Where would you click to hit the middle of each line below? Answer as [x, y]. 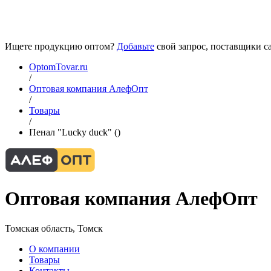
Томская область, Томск [54, 228]
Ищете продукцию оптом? [61, 46]
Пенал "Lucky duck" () [75, 132]
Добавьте [135, 46]
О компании [54, 249]
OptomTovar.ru [58, 67]
